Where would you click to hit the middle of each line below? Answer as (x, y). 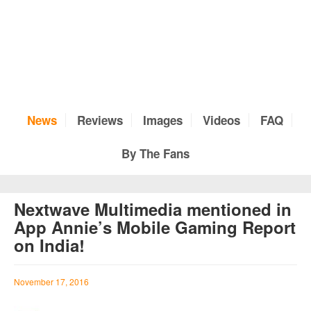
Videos (221, 120)
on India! (49, 245)
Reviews (100, 120)
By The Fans (155, 153)
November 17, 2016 (51, 282)
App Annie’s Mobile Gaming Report (155, 227)
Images (163, 120)
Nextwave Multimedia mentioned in (153, 209)
